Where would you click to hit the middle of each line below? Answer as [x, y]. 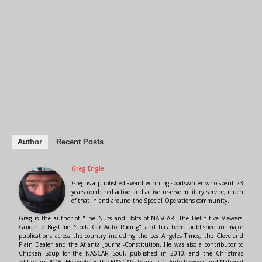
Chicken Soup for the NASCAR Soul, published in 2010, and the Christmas [131, 254]
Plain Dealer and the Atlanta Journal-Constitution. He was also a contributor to [131, 245]
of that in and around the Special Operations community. [150, 201]
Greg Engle [88, 169]
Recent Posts [80, 142]
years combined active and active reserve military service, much [157, 192]
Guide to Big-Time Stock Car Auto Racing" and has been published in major [131, 227]
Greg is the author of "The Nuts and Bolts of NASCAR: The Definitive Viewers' [131, 218]
